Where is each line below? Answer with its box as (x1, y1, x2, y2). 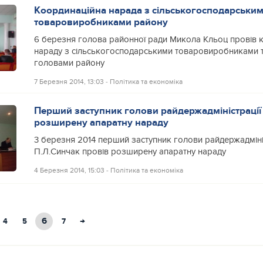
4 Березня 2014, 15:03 (33, 166, 104, 174)
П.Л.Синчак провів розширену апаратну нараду (33, 146, 226, 157)
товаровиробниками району (33, 15, 168, 28)
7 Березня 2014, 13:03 (33, 77, 104, 86)
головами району (33, 58, 104, 68)
